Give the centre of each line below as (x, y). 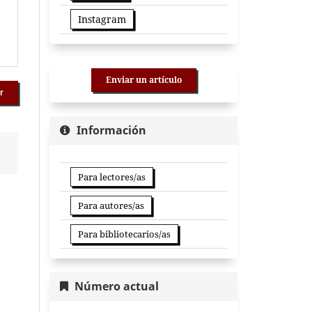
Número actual (117, 286)
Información (111, 130)
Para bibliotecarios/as (124, 234)
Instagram (102, 19)
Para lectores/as (112, 177)
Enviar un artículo (143, 79)
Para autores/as (111, 205)
